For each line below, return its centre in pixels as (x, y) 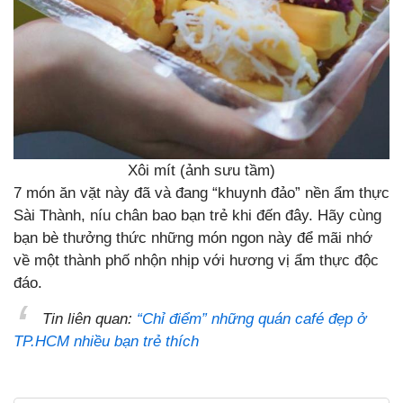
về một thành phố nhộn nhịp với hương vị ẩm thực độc (196, 260)
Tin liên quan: (90, 318)
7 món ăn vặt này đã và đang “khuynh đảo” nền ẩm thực (201, 193)
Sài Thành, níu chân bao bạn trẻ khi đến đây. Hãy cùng (197, 215)
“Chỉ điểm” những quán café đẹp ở (251, 318)
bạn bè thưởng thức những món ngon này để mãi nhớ (193, 237)
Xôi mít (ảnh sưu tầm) (201, 170)
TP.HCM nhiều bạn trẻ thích (106, 341)
